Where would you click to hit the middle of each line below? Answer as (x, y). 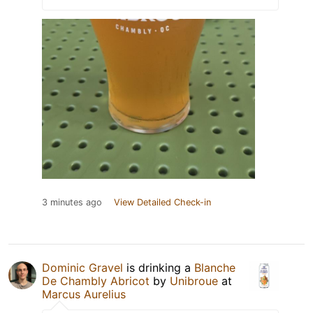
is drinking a (159, 267)
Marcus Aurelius (84, 294)
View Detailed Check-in (162, 202)
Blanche (215, 267)
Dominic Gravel (82, 267)
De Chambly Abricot (96, 281)
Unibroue (194, 281)
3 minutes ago (72, 202)
